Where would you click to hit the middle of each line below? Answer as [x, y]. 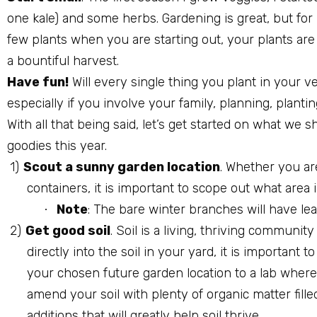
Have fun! [38, 82]
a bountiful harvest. [63, 60]
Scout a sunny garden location [122, 167]
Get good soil [68, 230]
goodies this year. [57, 145]
